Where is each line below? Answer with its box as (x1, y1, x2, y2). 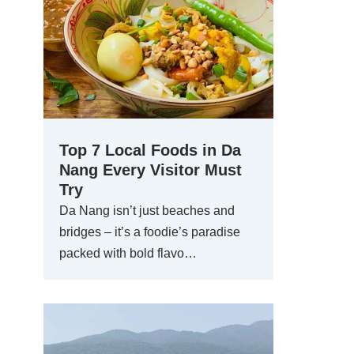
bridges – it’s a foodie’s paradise (59, 225, 240, 239)
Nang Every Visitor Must (59, 161, 242, 179)
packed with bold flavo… (59, 247, 197, 260)
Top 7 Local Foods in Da (59, 141, 241, 159)
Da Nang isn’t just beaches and (59, 204, 235, 217)
